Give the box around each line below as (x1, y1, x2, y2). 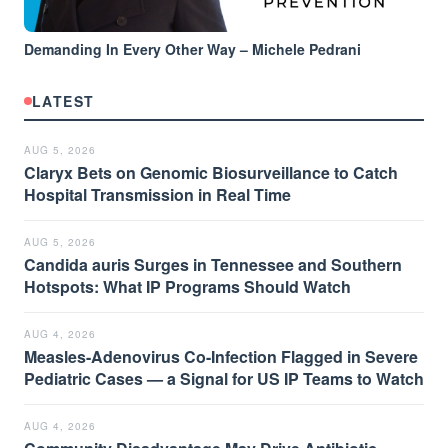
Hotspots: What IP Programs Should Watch (24, 275, 351, 298)
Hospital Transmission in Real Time (24, 183, 291, 206)
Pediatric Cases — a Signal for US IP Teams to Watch (24, 367, 424, 390)
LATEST (32, 91, 95, 111)
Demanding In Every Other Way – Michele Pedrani (24, 39, 361, 59)
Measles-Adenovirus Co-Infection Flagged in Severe (24, 345, 418, 368)
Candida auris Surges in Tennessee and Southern (24, 253, 402, 276)
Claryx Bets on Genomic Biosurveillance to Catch (24, 161, 398, 184)
